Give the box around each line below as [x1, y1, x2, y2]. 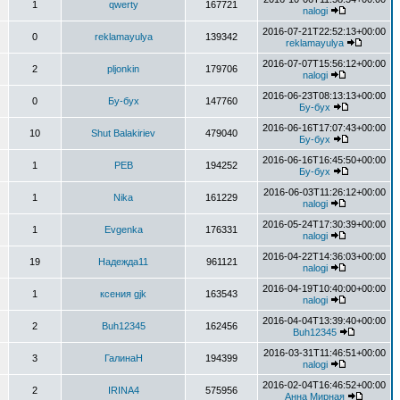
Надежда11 [98, 256, 148, 267]
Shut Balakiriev [91, 128, 155, 138]
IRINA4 [107, 385, 139, 396]
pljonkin [107, 63, 139, 74]
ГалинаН [104, 353, 143, 363]
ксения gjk [100, 288, 146, 299]
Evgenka [104, 224, 143, 235]
